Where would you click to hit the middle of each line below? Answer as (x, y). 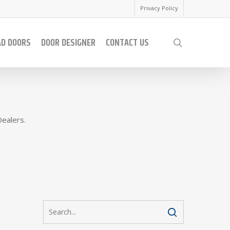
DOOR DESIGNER (68, 43)
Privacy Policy (159, 8)
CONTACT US (127, 43)
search (196, 42)
